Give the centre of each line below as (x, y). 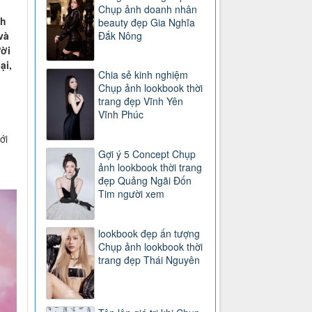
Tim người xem (132, 193)
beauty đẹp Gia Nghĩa (147, 22)
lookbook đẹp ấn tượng (149, 233)
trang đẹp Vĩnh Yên (141, 101)
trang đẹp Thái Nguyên (149, 259)
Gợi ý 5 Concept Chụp (147, 154)
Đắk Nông (120, 35)
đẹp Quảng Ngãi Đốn (145, 180)
